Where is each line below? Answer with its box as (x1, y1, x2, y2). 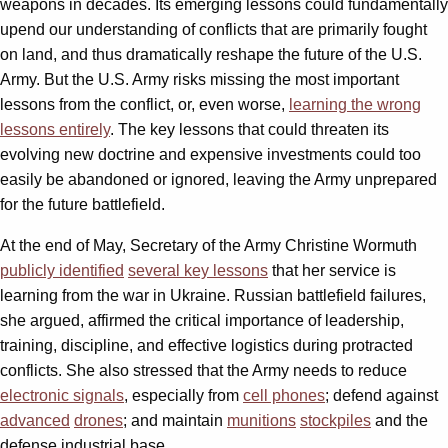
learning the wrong (289, 95, 421, 113)
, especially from (124, 386, 243, 404)
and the (371, 411, 428, 429)
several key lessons (128, 261, 268, 279)
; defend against (325, 386, 438, 404)
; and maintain (123, 411, 227, 429)
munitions (227, 411, 296, 429)
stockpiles (300, 411, 371, 429)
